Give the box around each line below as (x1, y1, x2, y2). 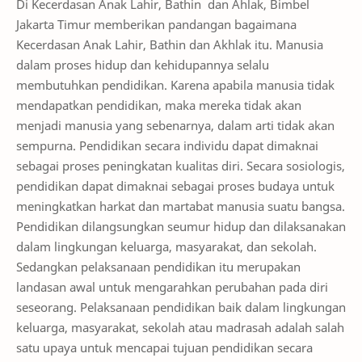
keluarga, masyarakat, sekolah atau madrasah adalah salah (16, 295, 344, 312)
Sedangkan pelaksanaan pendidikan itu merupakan (16, 234, 301, 251)
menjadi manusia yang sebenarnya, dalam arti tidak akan (16, 93, 335, 110)
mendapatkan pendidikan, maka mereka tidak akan (16, 73, 301, 90)
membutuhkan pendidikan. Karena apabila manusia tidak (16, 53, 335, 69)
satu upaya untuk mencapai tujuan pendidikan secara (16, 315, 313, 332)
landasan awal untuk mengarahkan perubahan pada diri (16, 255, 328, 271)
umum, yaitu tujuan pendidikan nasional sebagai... (16, 335, 297, 352)
